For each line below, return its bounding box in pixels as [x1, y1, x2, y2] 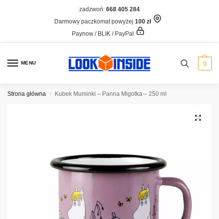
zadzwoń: [79, 5, 106, 13]
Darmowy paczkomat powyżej [54, 18, 135, 25]
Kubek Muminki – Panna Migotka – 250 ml [55, 90, 167, 98]
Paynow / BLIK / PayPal [71, 30, 135, 37]
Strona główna [7, 90, 46, 98]
